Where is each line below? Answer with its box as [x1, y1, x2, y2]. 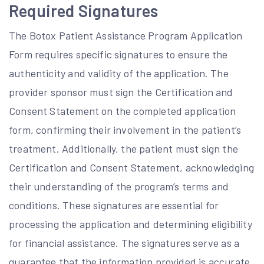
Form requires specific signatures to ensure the [9, 48, 228, 61]
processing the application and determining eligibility [9, 217, 252, 230]
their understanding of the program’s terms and [9, 180, 229, 193]
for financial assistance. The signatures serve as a [9, 236, 240, 249]
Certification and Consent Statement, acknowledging [9, 161, 254, 174]
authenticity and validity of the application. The [9, 67, 229, 80]
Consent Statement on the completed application [9, 104, 236, 117]
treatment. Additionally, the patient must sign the [9, 142, 238, 155]
